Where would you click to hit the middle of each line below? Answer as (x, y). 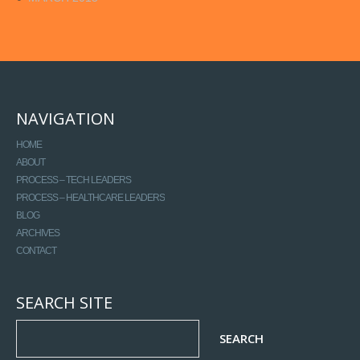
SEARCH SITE (64, 303)
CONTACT (36, 250)
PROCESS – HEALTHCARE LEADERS (90, 197)
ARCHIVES (38, 233)
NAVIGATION (65, 118)
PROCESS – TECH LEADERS (74, 180)
